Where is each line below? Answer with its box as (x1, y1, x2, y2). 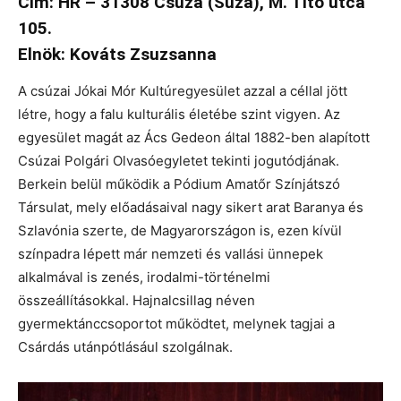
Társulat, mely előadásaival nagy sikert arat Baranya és (18, 198, 363, 216)
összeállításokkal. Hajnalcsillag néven (18, 291, 255, 309)
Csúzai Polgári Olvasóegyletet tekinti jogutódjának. (18, 151, 339, 169)
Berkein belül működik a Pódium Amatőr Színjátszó (18, 175, 340, 192)
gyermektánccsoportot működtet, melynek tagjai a (18, 314, 335, 332)
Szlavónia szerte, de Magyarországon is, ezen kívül (18, 221, 342, 239)
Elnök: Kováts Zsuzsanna (18, 43, 217, 64)
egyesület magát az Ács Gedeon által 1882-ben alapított (18, 128, 370, 146)
